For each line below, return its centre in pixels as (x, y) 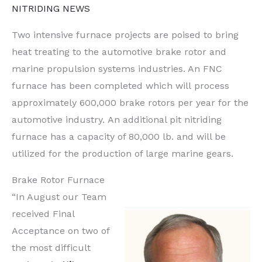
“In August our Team (59, 197)
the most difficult (51, 248)
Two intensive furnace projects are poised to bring (125, 35)
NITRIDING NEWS (51, 8)
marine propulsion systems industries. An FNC (117, 69)
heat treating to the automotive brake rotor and (119, 52)
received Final (43, 214)
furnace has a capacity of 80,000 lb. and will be (119, 137)
